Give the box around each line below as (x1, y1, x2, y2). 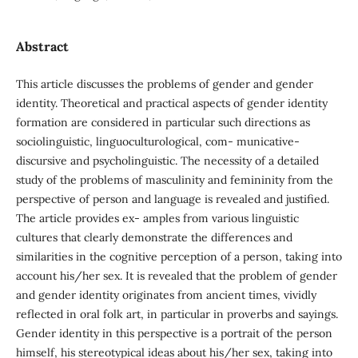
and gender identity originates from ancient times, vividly (15, 288, 316, 302)
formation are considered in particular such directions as (15, 115, 310, 129)
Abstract (15, 38, 69, 54)
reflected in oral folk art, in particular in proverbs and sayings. (15, 307, 338, 321)
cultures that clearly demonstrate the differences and (15, 230, 292, 245)
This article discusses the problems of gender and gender (15, 77, 313, 91)
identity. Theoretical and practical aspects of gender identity (15, 96, 328, 110)
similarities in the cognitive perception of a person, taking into (15, 249, 342, 264)
